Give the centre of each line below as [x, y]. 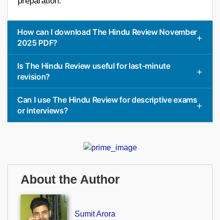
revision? [34, 76]
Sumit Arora [95, 214]
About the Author [70, 180]
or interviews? [43, 110]
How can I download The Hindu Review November [107, 32]
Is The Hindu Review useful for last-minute [94, 66]
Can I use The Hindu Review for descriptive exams [107, 99]
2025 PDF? [38, 42]
